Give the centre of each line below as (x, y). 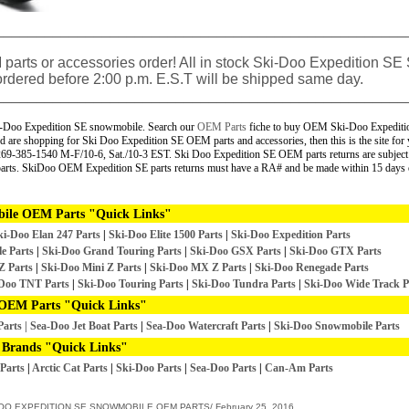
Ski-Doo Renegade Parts (311, 267)
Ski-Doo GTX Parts (335, 251)
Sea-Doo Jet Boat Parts (85, 326)
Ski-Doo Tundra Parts (244, 284)
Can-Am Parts (299, 368)
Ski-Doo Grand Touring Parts (111, 251)
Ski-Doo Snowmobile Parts (336, 326)
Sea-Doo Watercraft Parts (206, 326)
